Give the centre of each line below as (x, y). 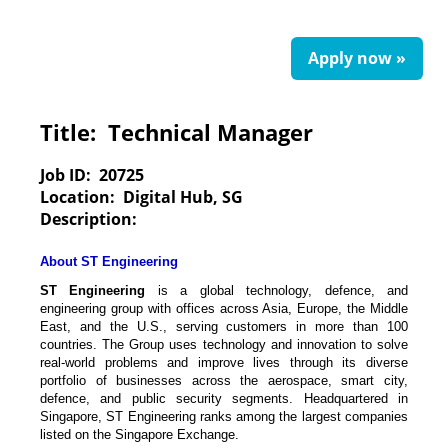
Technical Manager (210, 132)
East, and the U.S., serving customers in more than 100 (224, 326)
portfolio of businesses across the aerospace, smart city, (224, 380)
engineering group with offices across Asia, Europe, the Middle (224, 308)
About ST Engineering (109, 261)
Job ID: (69, 175)
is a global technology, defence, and (277, 290)
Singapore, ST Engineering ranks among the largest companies (224, 416)
